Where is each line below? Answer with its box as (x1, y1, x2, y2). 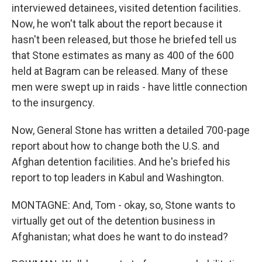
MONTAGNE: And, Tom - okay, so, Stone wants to (12, 199, 235, 211)
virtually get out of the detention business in (12, 215, 215, 227)
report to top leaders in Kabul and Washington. (12, 171, 224, 184)
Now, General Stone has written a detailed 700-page (12, 124, 250, 136)
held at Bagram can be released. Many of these (12, 65, 228, 77)
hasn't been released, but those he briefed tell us (12, 33, 237, 46)
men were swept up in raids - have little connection (12, 81, 247, 93)
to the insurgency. (12, 96, 95, 109)
